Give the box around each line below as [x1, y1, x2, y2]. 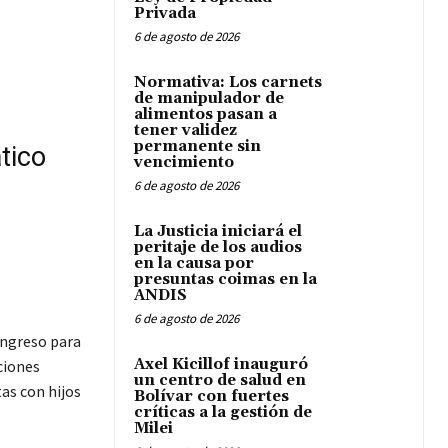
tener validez [134, 121, 237, 141]
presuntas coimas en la [134, 270, 317, 290]
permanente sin [134, 137, 261, 157]
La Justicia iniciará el [134, 222, 302, 242]
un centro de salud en [134, 371, 306, 391]
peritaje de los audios [134, 238, 302, 258]
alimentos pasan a [134, 105, 277, 125]
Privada [134, 4, 196, 24]
